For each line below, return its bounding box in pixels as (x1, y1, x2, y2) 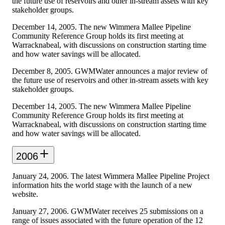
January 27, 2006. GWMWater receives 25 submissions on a (12, 206, 203, 215)
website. (12, 189, 38, 198)
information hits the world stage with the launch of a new (12, 180, 192, 189)
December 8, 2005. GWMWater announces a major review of (12, 66, 207, 75)
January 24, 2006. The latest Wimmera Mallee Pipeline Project (12, 171, 209, 180)
